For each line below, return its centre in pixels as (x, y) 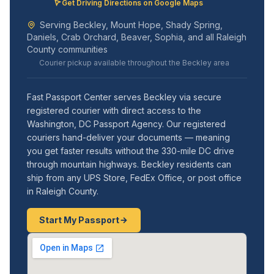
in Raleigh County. (63, 191)
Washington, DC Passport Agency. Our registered (126, 124)
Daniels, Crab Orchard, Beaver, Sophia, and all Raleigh (137, 37)
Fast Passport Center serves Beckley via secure (124, 97)
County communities (67, 49)
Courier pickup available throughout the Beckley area (134, 63)
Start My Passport (79, 220)
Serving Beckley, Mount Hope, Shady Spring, (131, 25)
